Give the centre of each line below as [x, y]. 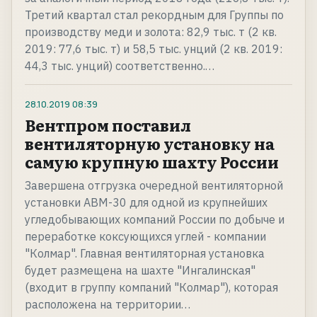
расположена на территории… [108, 305]
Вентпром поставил [108, 125]
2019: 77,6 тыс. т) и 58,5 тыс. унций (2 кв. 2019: [154, 49]
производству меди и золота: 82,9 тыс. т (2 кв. [151, 32]
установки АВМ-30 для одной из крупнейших [146, 203]
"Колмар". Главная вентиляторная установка [145, 254]
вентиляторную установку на [150, 144]
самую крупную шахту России [152, 162]
